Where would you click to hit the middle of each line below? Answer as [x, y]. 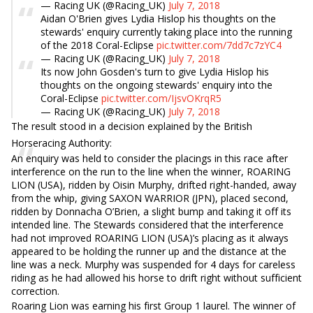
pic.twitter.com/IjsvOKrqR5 [161, 98]
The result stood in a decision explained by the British [132, 126]
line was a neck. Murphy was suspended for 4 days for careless [153, 264]
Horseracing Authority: [61, 143]
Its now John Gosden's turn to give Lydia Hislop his [155, 72]
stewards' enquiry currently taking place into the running [166, 32]
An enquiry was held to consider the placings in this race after [150, 158]
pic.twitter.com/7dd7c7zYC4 [219, 45]
